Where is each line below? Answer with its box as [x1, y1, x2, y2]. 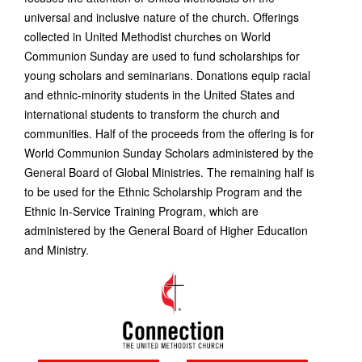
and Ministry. [24, 242, 89, 259]
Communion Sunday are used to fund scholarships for [24, 48, 300, 65]
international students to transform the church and [24, 106, 280, 123]
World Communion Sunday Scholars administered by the [24, 145, 314, 162]
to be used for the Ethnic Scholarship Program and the [24, 183, 302, 200]
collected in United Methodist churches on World [24, 28, 271, 45]
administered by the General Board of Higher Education [24, 222, 308, 239]
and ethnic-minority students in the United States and [24, 86, 295, 103]
